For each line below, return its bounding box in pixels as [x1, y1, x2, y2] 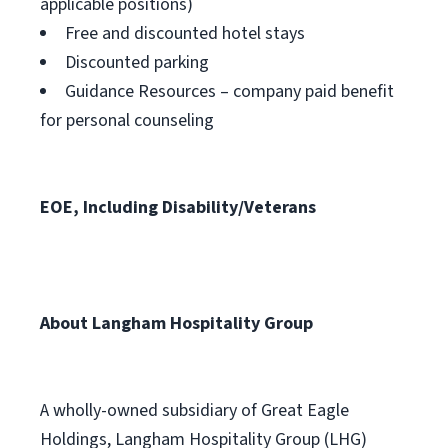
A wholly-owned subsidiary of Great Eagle [40, 398, 349, 423]
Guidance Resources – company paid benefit [65, 79, 394, 104]
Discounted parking [65, 50, 209, 75]
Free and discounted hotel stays [65, 21, 305, 46]
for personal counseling [40, 108, 214, 133]
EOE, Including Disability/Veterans [40, 195, 316, 220]
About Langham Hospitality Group [40, 311, 313, 336]
